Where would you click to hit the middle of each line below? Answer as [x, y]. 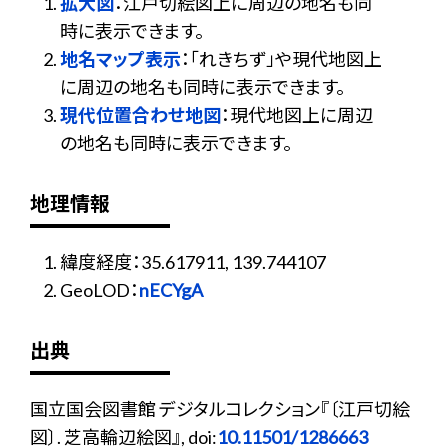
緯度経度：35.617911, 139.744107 [193, 262]
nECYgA [171, 290]
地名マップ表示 [120, 59]
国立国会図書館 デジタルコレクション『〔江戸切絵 [220, 409]
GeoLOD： [99, 290]
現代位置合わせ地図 [140, 115]
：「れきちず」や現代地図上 [281, 59]
